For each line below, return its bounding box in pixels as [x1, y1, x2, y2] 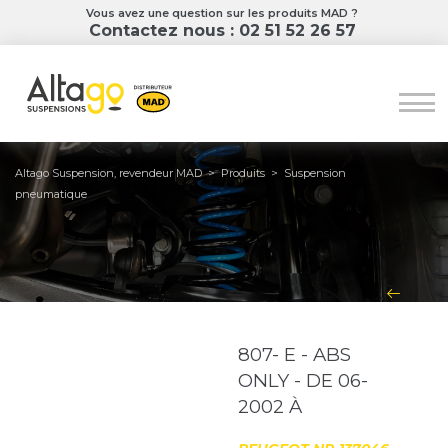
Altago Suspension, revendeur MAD [15, 165, 202, 180]
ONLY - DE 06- [238, 368, 369, 392]
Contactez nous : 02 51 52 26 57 [88, 21, 356, 40]
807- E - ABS [238, 342, 352, 366]
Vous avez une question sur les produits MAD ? [86, 6, 358, 20]
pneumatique [15, 186, 87, 201]
